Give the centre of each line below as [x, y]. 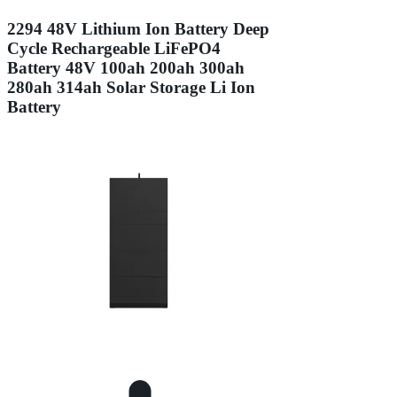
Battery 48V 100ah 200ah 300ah [126, 67]
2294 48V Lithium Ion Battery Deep [138, 28]
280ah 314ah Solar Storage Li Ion [131, 87]
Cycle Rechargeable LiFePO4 [114, 48]
